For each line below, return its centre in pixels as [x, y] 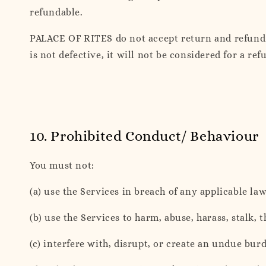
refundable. [56, 12]
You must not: [62, 166]
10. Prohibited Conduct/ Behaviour [144, 136]
